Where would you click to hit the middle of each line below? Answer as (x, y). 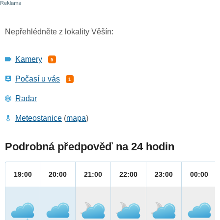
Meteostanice (39, 118)
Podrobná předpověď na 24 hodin (90, 147)
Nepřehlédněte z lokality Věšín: (59, 32)
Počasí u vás (38, 79)
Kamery (29, 59)
